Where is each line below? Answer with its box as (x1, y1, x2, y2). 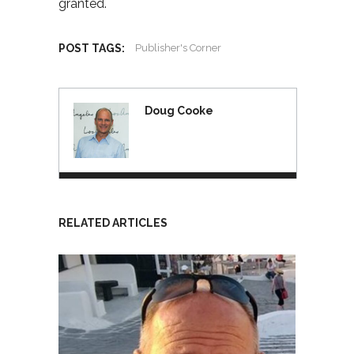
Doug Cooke (145, 104, 213, 117)
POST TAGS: (58, 41, 125, 55)
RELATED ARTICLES (58, 216, 168, 229)
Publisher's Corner (135, 41, 221, 54)
